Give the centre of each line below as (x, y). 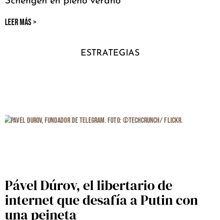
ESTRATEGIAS (110, 53)
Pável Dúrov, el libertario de (89, 185)
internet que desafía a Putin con (101, 200)
